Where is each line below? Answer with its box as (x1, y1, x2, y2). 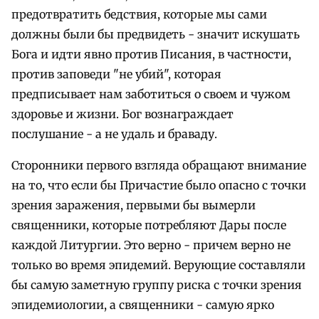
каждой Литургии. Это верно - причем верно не (11, 238, 291, 253)
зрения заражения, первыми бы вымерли (11, 198, 256, 213)
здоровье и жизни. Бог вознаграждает (11, 107, 234, 122)
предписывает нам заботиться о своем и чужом (11, 87, 291, 102)
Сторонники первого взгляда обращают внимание (11, 158, 306, 173)
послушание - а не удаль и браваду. (11, 127, 217, 142)
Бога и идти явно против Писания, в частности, (11, 47, 291, 62)
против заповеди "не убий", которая (11, 67, 221, 82)
